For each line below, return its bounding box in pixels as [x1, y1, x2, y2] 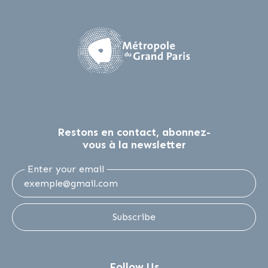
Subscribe [112, 211, 156, 223]
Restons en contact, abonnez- [57, 126, 211, 139]
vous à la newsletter [82, 138, 186, 152]
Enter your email [28, 163, 104, 175]
